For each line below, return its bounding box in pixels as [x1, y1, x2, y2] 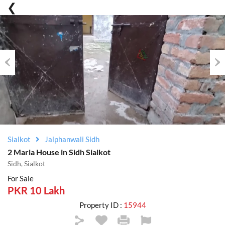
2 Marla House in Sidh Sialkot [8, 147, 110, 157]
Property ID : [79, 200, 124, 209]
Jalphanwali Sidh [45, 135, 99, 144]
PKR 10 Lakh [8, 184, 65, 196]
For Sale [8, 174, 34, 183]
